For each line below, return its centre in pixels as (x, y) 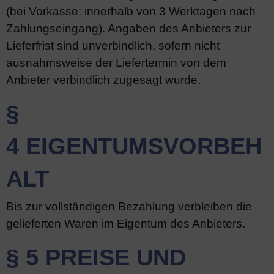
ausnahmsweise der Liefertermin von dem (116, 63)
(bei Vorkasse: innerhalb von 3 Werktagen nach (131, 11)
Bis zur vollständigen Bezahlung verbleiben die (129, 206)
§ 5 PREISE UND (96, 257)
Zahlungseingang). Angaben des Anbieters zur (128, 28)
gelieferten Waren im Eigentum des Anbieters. (126, 224)
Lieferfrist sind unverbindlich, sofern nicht (113, 46)
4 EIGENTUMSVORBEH (134, 146)
